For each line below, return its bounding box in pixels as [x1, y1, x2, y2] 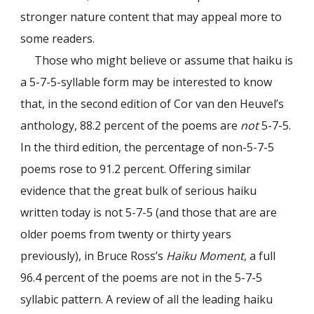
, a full [244, 247, 276, 264]
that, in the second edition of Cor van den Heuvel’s [20, 95, 285, 111]
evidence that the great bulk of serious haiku [20, 182, 257, 198]
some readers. [20, 30, 95, 46]
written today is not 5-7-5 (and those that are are [20, 204, 278, 220]
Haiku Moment [166, 247, 245, 264]
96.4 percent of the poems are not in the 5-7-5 [20, 269, 263, 285]
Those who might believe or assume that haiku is [34, 52, 294, 68]
